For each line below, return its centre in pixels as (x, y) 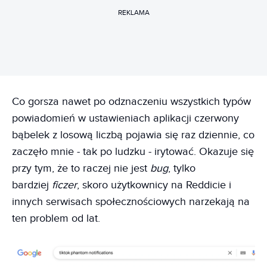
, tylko (182, 168)
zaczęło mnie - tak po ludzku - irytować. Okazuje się (133, 151)
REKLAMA (133, 13)
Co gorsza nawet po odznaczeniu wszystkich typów (131, 101)
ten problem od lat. (56, 218)
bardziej (32, 185)
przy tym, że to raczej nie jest (81, 168)
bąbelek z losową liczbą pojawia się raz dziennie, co (133, 135)
